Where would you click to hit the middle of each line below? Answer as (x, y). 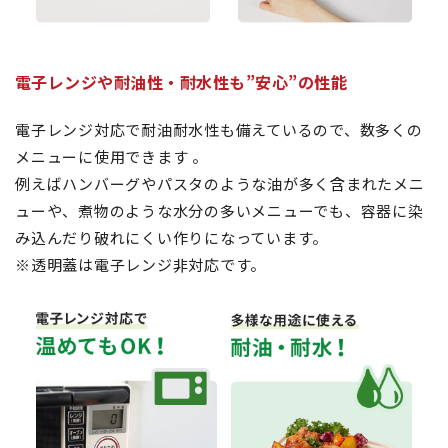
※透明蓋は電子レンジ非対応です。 (140, 264)
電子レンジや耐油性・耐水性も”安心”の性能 (181, 81)
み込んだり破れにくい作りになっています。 (171, 237)
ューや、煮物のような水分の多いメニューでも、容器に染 (219, 210)
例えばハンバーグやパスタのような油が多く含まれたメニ (220, 183)
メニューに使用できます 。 (111, 156)
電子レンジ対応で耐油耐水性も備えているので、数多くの (219, 129)
